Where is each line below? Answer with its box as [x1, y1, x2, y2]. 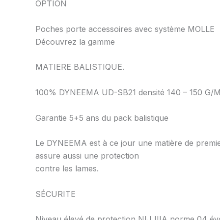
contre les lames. [35, 164, 99, 174]
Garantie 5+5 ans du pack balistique [35, 112, 168, 123]
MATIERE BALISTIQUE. [35, 62, 124, 72]
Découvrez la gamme [35, 36, 115, 47]
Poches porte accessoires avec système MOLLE [35, 24, 215, 34]
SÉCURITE [35, 189, 76, 199]
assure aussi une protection [35, 151, 139, 161]
